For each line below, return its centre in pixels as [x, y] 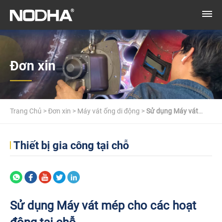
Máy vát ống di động [109, 111]
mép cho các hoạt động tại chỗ [57, 135]
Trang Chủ [26, 111]
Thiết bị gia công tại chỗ [71, 145]
